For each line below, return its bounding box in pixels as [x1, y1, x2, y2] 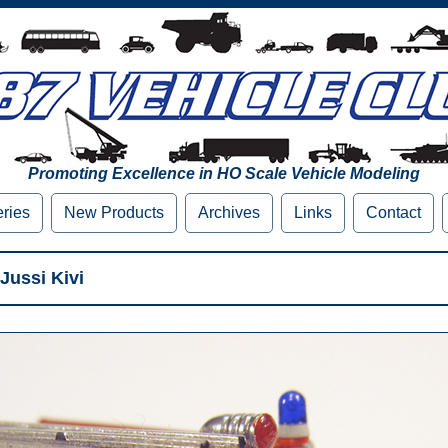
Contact [366, 204, 421, 221]
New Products [64, 204, 164, 221]
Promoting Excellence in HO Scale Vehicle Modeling [28, 165, 420, 182]
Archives [198, 204, 260, 221]
